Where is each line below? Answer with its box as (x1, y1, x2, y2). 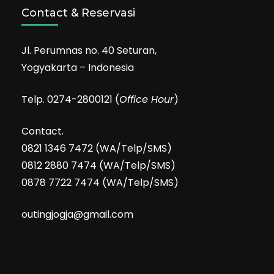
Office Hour (119, 92, 174, 107)
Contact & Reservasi (21, 6, 135, 20)
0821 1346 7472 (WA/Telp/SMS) (21, 141, 172, 156)
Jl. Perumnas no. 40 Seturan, (21, 43, 157, 58)
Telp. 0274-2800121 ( (21, 92, 119, 107)
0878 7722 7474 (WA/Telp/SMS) (21, 176, 179, 190)
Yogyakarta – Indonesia (21, 61, 134, 75)
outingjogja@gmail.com (21, 207, 133, 222)
